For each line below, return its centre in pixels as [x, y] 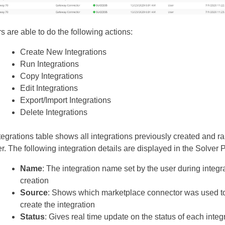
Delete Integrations [54, 113]
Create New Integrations [63, 52]
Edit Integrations [49, 88]
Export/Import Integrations [66, 100]
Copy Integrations [51, 76]
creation [34, 181]
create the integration [58, 205]
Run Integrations [49, 64]
